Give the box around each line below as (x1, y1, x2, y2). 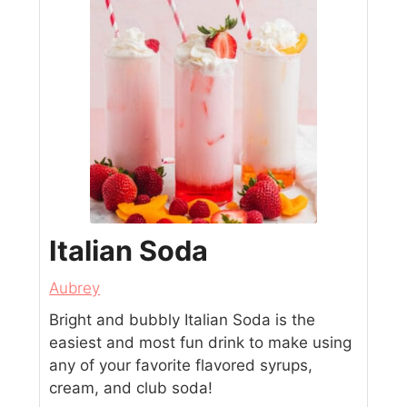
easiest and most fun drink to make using (49, 333, 352, 352)
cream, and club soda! (49, 379, 213, 398)
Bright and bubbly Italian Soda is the (49, 311, 316, 330)
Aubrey (49, 279, 101, 298)
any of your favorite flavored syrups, (49, 356, 313, 375)
